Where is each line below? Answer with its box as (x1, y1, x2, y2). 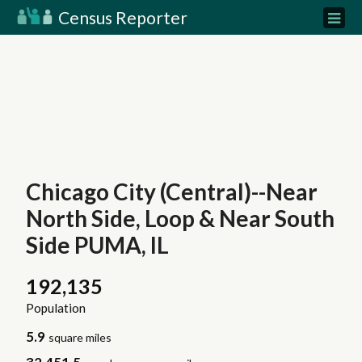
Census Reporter (55, 7, 187, 27)
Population (25, 301, 86, 316)
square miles (48, 330, 112, 345)
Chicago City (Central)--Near (25, 178, 318, 205)
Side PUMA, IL (25, 231, 169, 259)
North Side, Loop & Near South (25, 204, 335, 232)
